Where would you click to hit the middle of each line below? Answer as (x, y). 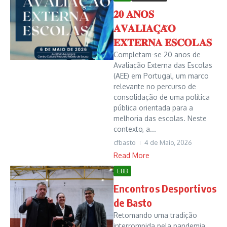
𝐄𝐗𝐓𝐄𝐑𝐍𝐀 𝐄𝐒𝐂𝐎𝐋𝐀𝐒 (163, 42)
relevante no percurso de (155, 86)
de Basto (133, 202)
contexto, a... (135, 129)
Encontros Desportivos (165, 188)
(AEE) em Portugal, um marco (161, 75)
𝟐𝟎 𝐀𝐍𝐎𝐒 (134, 13)
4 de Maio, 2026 (168, 142)
